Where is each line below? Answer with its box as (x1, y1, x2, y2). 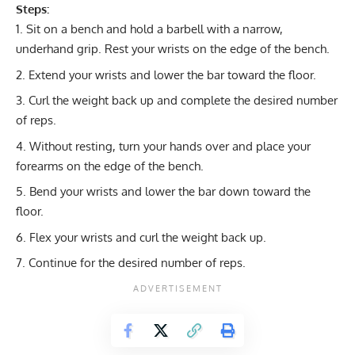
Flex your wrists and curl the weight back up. (29, 229, 266, 245)
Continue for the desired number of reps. (29, 255, 246, 271)
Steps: (16, 2, 49, 17)
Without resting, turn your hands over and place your (29, 138, 311, 154)
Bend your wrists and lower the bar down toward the (29, 184, 311, 200)
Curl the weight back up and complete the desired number (29, 93, 338, 109)
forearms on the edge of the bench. (16, 158, 204, 174)
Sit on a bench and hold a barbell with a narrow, (26, 21, 283, 37)
